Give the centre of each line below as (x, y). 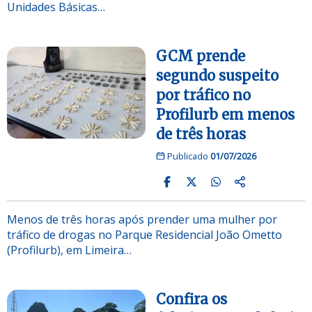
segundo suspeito (217, 75)
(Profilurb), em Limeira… (69, 250)
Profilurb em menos (225, 114)
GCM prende (201, 56)
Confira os (192, 299)
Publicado (187, 156)
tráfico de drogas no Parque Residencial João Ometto (145, 234)
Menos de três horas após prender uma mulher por (142, 219)
